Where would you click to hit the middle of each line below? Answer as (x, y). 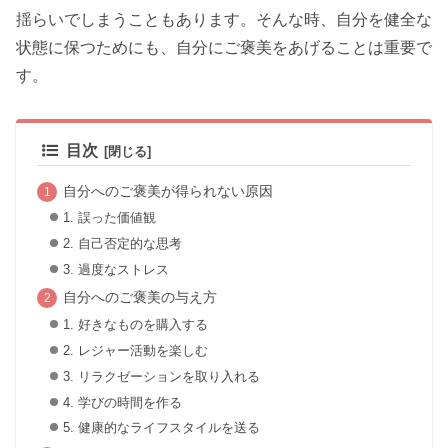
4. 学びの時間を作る (122, 402)
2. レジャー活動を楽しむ (135, 350)
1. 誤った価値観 (109, 218)
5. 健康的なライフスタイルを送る (161, 428)
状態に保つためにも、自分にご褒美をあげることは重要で (224, 48)
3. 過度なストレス (115, 269)
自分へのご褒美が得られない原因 (167, 190)
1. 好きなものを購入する (135, 325)
